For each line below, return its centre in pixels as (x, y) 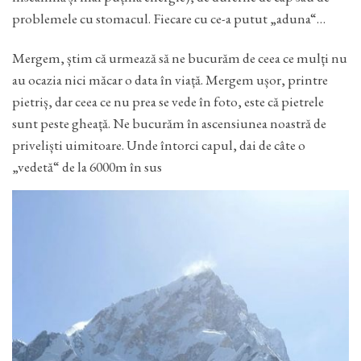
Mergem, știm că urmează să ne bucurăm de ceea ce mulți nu (180, 57)
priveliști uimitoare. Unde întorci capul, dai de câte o (159, 144)
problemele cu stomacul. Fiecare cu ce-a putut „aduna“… (169, 18)
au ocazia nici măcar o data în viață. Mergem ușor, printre (170, 79)
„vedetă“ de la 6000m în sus (87, 166)
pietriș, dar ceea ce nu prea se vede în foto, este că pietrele (168, 101)
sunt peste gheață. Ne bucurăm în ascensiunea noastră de (169, 122)
